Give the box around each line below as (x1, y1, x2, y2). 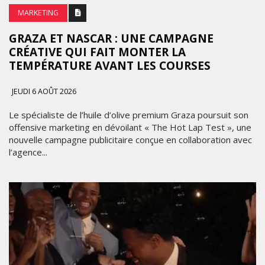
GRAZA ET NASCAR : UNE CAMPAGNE (9, 30, 214, 46)
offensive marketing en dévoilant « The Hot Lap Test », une (9, 121, 251, 133)
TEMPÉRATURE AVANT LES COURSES (9, 57, 211, 73)
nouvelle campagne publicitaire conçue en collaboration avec (9, 133, 252, 146)
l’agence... (9, 146, 47, 158)
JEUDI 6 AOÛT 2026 (10, 86, 76, 96)
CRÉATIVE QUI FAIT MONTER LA (9, 44, 186, 60)
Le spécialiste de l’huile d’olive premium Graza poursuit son (9, 108, 248, 121)
